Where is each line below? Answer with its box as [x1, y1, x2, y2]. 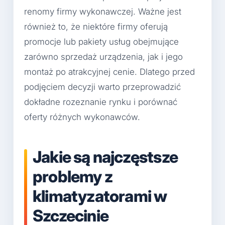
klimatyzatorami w [33, 186, 167, 206]
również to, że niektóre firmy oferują [24, 22, 168, 32]
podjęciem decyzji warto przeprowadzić [24, 82, 181, 92]
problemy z [33, 167, 113, 187]
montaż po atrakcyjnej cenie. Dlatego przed [24, 67, 195, 77]
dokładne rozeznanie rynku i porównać [24, 97, 177, 107]
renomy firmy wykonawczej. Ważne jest [24, 7, 181, 17]
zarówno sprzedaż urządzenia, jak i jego [24, 52, 183, 62]
